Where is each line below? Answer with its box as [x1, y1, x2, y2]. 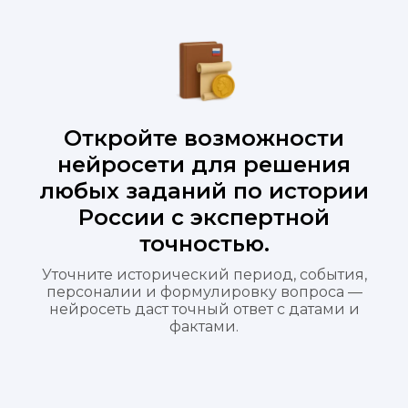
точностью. [138, 230, 270, 257]
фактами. [169, 318, 239, 335]
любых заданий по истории [39, 178, 369, 204]
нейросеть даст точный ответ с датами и [48, 301, 360, 318]
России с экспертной [78, 204, 330, 230]
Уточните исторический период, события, [41, 266, 367, 283]
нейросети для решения [57, 151, 351, 178]
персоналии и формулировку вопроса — [46, 283, 362, 301]
